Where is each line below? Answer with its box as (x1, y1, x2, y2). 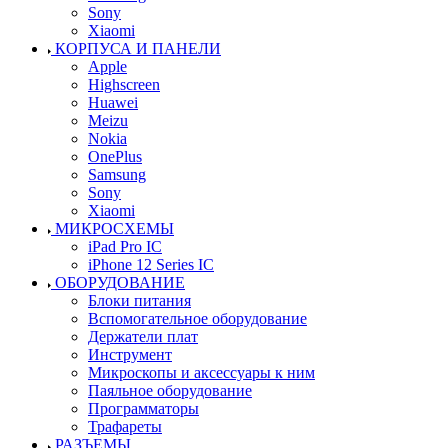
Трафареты (88, 417, 162, 435)
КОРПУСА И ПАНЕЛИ (55, 39, 221, 57)
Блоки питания (88, 291, 191, 309)
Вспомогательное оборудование (88, 309, 307, 327)
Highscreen (88, 75, 160, 93)
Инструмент (88, 345, 172, 363)
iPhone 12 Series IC (88, 255, 214, 273)
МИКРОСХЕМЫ (55, 219, 174, 237)
